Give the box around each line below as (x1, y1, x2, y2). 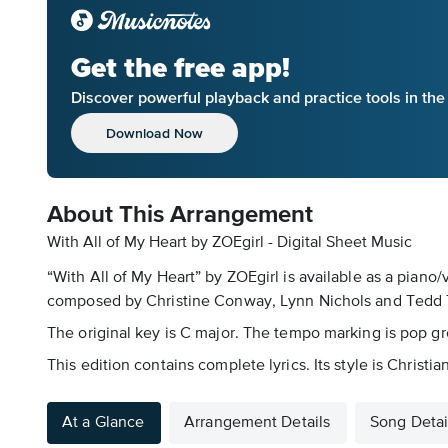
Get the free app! (71, 50, 290, 85)
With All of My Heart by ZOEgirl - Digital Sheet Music (47, 235, 412, 251)
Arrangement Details (184, 415, 331, 431)
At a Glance (62, 415, 145, 431)
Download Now (106, 124, 203, 141)
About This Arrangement (47, 203, 313, 227)
